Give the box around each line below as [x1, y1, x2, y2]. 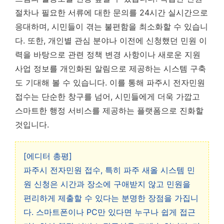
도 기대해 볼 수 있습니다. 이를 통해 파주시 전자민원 [15, 77, 205, 87]
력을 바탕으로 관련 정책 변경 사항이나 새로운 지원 [15, 49, 200, 59]
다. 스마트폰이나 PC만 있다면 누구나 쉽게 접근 [23, 207, 195, 217]
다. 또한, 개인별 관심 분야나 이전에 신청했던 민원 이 [15, 35, 207, 45]
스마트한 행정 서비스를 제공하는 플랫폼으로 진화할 [15, 105, 203, 115]
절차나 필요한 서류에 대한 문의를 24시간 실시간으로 [15, 7, 208, 17]
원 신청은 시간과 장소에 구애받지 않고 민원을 [23, 179, 190, 189]
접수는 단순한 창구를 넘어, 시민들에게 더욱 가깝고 [15, 91, 200, 101]
